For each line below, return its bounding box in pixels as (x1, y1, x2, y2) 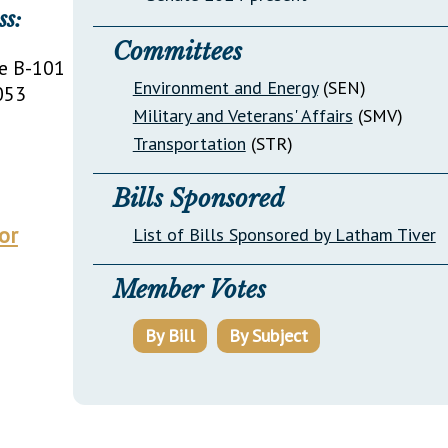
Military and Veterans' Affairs (132, 103, 353, 127)
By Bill (144, 323, 195, 347)
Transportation (132, 131, 246, 155)
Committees (112, 36, 242, 66)
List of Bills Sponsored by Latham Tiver (132, 222, 436, 246)
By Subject (228, 323, 308, 347)
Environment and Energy (132, 75, 318, 99)
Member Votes (112, 274, 266, 304)
